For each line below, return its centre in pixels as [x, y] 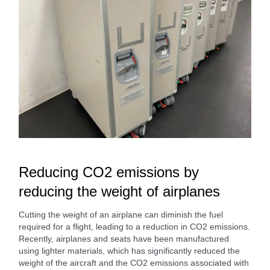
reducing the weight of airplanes [119, 191]
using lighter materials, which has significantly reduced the [129, 250]
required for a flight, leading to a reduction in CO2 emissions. [134, 226]
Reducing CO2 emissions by [109, 172]
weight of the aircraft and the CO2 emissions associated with [134, 262]
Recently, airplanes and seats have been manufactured [124, 238]
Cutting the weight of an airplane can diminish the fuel [121, 214]
